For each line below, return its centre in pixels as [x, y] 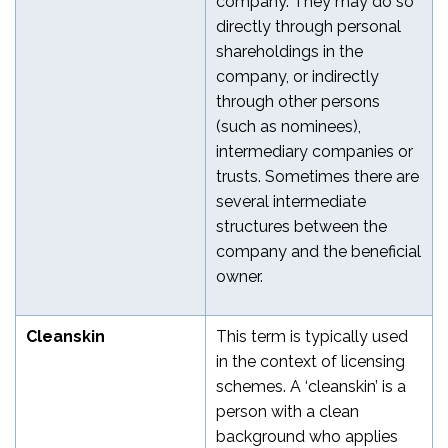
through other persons [298, 101]
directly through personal [308, 26]
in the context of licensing [310, 361]
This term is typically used [312, 336]
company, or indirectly [297, 76]
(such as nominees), [288, 126]
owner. [239, 276]
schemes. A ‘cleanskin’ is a [311, 386]
